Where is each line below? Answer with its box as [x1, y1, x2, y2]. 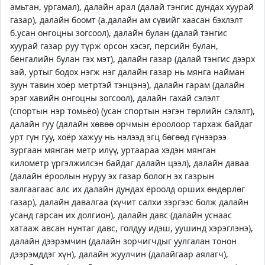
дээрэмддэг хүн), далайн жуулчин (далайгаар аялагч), [10, 248, 228, 260]
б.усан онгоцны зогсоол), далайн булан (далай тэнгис [10, 27, 227, 38]
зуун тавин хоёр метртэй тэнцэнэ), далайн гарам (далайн [10, 79, 244, 91]
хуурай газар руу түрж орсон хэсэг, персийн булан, [10, 40, 218, 51]
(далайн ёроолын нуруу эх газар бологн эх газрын [10, 170, 214, 182]
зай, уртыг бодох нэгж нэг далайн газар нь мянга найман [10, 66, 245, 77]
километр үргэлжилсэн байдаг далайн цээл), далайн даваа [10, 157, 249, 169]
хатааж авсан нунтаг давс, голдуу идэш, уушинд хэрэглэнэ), [10, 222, 253, 234]
